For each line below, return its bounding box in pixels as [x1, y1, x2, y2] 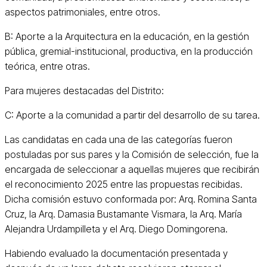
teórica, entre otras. [5, 60, 90, 72]
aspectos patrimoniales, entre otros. [5, 5, 160, 18]
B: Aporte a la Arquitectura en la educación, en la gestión [5, 30, 249, 42]
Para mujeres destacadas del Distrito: [5, 84, 164, 97]
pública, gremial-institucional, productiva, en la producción [5, 45, 253, 57]
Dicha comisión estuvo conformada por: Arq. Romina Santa [5, 193, 257, 205]
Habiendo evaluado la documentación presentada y [5, 247, 228, 259]
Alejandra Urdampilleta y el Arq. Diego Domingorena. [5, 222, 228, 235]
